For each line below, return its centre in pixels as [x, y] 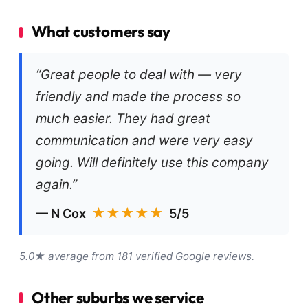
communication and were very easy [144, 140]
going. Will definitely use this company [152, 162]
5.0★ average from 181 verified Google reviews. [137, 256]
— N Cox [64, 213]
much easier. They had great [123, 118]
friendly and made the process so [138, 96]
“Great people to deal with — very [139, 74]
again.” [56, 184]
